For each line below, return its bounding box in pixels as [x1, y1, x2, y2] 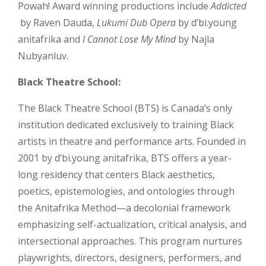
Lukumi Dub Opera [97, 16, 178, 29]
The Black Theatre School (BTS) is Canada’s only [18, 102, 232, 115]
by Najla [178, 33, 214, 46]
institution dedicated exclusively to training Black [18, 118, 234, 131]
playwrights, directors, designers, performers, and [18, 251, 241, 264]
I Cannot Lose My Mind [83, 33, 178, 46]
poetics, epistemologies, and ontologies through [18, 185, 235, 198]
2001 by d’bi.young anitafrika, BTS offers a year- [18, 151, 232, 164]
